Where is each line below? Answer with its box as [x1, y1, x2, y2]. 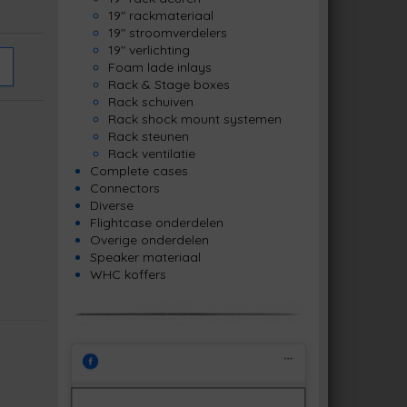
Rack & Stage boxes [107, 76, 230, 93]
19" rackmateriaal [107, 7, 213, 24]
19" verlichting [107, 42, 190, 58]
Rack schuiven [107, 94, 194, 110]
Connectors [89, 180, 160, 196]
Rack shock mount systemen [107, 111, 282, 127]
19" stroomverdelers [107, 25, 227, 41]
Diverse [89, 197, 134, 213]
